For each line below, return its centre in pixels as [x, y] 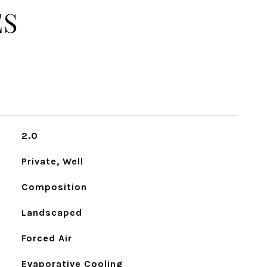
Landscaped [52, 212]
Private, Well [52, 161]
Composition [54, 187]
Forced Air [46, 238]
